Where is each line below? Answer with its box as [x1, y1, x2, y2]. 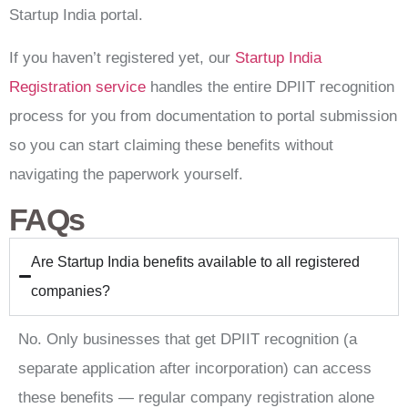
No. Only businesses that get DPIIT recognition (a [18, 330, 357, 348]
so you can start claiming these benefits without [9, 136, 333, 154]
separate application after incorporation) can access [18, 359, 372, 377]
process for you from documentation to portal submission [9, 107, 397, 125]
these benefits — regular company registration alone [18, 388, 374, 406]
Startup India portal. [9, 6, 143, 25]
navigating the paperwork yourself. [9, 165, 243, 183]
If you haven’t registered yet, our [9, 48, 235, 66]
